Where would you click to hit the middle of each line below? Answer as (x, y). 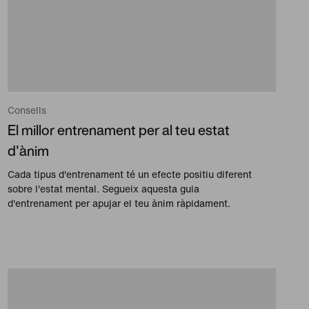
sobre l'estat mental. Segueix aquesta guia (103, 188)
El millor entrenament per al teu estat (118, 130)
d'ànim (28, 150)
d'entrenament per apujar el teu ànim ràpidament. (119, 203)
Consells (27, 110)
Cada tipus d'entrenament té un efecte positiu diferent (129, 174)
